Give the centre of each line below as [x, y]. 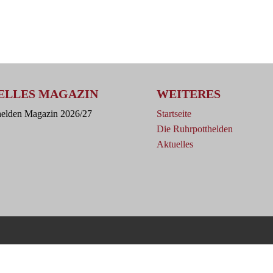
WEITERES [189, 94]
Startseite [174, 113]
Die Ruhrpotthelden [195, 129]
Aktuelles [175, 144]
